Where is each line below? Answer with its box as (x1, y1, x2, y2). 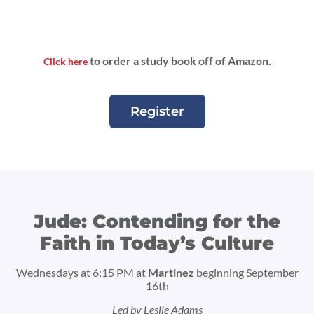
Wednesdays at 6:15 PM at (15, 266, 148, 280)
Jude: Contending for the (34, 210, 280, 233)
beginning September (193, 266, 299, 280)
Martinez (147, 266, 194, 280)
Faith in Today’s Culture (40, 232, 274, 255)
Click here (43, 55, 88, 68)
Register (130, 104, 184, 120)
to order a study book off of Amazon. (87, 54, 271, 68)
